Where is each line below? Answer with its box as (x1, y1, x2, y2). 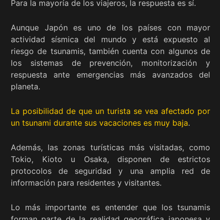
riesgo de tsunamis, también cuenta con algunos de (11, 46, 210, 56)
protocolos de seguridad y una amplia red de (11, 165, 210, 176)
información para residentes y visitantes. (11, 177, 162, 188)
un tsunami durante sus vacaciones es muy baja (11, 117, 188, 128)
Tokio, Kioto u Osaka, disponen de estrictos (11, 154, 210, 164)
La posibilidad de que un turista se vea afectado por (11, 106, 210, 116)
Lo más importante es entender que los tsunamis (11, 202, 210, 212)
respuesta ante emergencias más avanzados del (11, 69, 210, 80)
